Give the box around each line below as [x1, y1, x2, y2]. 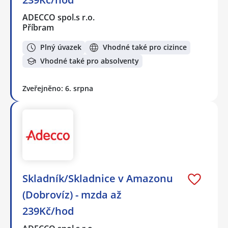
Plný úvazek [40, 42, 81, 52]
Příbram [22, 22, 54, 34]
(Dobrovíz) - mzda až [22, 188, 122, 202]
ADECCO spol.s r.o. [22, 12, 96, 23]
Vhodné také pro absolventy [40, 56, 139, 66]
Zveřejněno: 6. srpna [22, 83, 93, 94]
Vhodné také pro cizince [103, 42, 187, 52]
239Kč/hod [22, 204, 74, 218]
